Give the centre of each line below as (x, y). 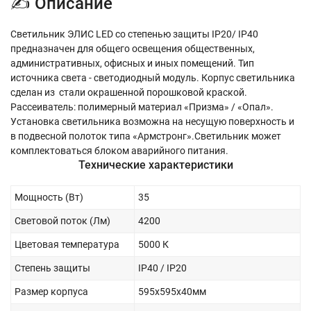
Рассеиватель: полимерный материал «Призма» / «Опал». (142, 107)
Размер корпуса (51, 292)
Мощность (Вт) (49, 197)
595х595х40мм (172, 292)
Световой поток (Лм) (62, 221)
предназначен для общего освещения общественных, (133, 49)
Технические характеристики (155, 165)
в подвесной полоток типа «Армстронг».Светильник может (146, 136)
